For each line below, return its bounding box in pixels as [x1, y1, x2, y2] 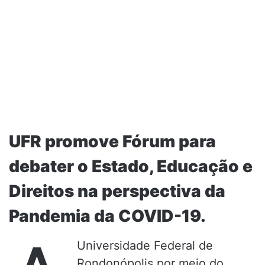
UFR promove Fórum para [9, 131, 216, 151]
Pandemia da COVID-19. [9, 205, 206, 226]
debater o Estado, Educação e [9, 156, 253, 176]
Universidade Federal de [77, 238, 213, 253]
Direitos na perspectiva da [9, 180, 225, 201]
